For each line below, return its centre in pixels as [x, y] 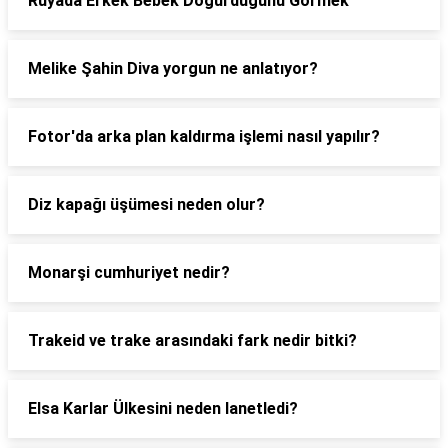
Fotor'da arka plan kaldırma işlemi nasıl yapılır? [204, 136]
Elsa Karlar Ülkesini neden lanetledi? [163, 408]
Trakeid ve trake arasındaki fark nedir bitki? [192, 340]
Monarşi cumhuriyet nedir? [129, 272]
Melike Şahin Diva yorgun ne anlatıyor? [173, 68]
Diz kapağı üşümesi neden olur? [146, 204]
